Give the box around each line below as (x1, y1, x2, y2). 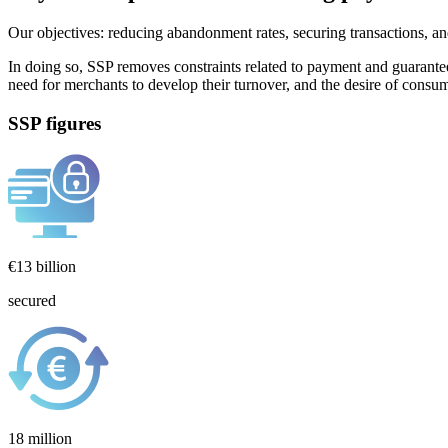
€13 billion (8, 257, 76, 275)
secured (8, 291, 56, 309)
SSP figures (8, 112, 101, 134)
